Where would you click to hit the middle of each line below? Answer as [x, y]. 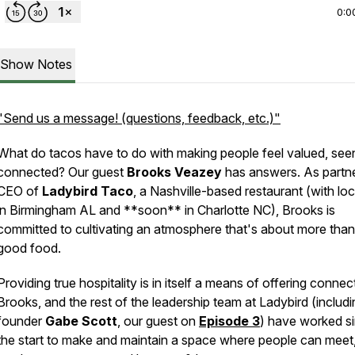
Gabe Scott [81, 321]
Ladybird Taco [88, 191]
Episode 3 [229, 321]
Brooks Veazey [174, 172]
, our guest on [158, 321]
